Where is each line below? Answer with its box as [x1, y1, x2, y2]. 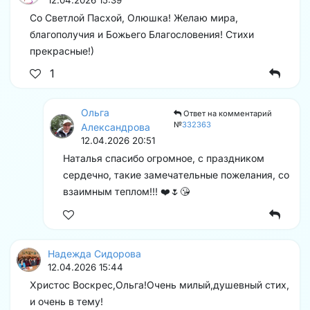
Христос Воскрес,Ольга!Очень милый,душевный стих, [30, 278, 289, 291]
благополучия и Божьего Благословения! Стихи [30, 28, 254, 40]
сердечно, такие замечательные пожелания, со [63, 169, 289, 181]
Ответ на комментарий [181, 109, 273, 119]
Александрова [81, 121, 150, 134]
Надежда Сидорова [48, 247, 141, 259]
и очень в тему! [30, 295, 103, 307]
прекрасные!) [30, 44, 94, 57]
